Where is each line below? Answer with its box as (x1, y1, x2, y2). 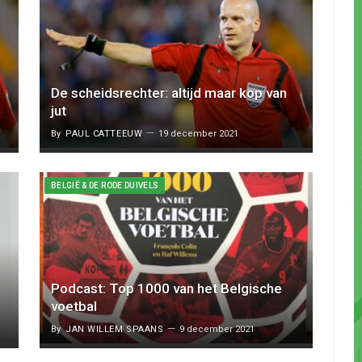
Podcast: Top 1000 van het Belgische (51, 280, 282, 297)
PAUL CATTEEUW (65, 128, 143, 140)
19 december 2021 (158, 128, 239, 140)
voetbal (51, 297, 97, 314)
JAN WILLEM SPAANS (65, 323, 164, 335)
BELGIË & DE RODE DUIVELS (51, 181, 159, 191)
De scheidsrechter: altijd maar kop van (51, 85, 287, 102)
